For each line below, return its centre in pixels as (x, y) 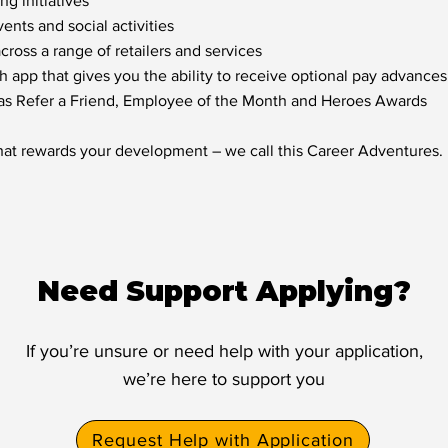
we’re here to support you (224, 379)
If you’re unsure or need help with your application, (224, 351)
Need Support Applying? (224, 291)
